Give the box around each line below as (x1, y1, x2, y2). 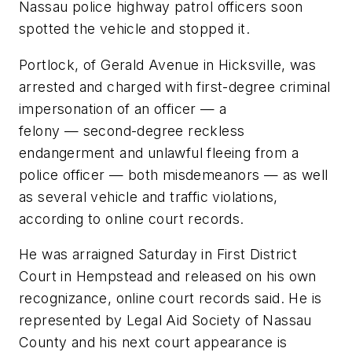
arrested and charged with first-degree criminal (19, 78, 331, 95)
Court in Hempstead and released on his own (19, 268, 317, 285)
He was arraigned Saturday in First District (19, 246, 298, 263)
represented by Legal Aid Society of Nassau (19, 312, 312, 329)
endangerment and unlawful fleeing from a (19, 144, 299, 161)
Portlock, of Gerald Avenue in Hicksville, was (19, 56, 316, 73)
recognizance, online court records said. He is (19, 290, 322, 307)
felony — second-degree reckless (19, 122, 245, 139)
